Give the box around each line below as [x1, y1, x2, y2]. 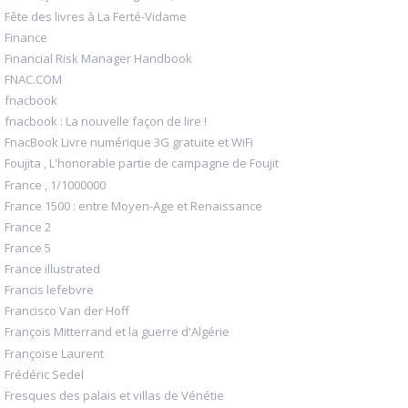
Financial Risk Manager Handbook [5, 49, 192, 66]
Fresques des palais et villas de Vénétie [5, 386, 224, 403]
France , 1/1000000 [5, 176, 106, 193]
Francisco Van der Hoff [5, 302, 129, 320]
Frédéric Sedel [5, 365, 84, 382]
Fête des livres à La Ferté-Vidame [5, 7, 187, 25]
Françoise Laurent [5, 344, 104, 362]
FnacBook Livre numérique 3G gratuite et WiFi [5, 134, 253, 151]
